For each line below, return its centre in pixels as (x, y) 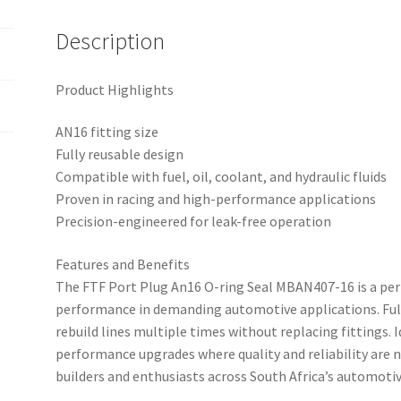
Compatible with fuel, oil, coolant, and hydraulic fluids (222, 177)
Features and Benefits (123, 264)
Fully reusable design (120, 154)
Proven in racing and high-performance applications (216, 199)
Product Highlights (115, 89)
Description (111, 41)
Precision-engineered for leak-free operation (194, 222)
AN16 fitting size (107, 132)
